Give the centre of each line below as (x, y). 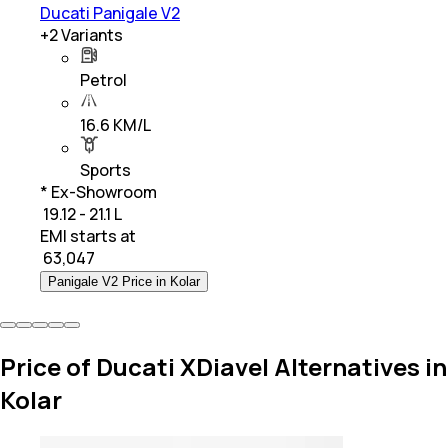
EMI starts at (88, 235)
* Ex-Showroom (98, 191)
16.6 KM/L (115, 124)
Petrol (103, 79)
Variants (90, 34)
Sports (105, 169)
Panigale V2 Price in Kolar (124, 281)
